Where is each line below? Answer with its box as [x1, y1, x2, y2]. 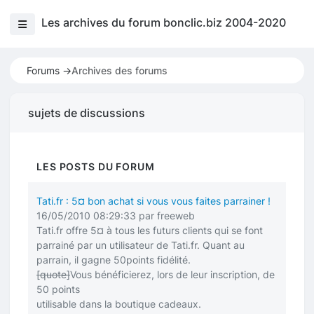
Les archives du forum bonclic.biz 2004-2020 [41, 15, 286, 30]
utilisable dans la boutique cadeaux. [36, 298, 201, 310]
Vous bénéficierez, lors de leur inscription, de [70, 268, 275, 280]
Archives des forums [71, 64, 168, 76]
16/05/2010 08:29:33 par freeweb [36, 210, 195, 221]
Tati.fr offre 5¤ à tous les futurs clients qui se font [36, 224, 263, 236]
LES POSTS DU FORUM [36, 161, 155, 172]
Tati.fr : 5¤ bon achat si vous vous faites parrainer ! [36, 195, 271, 207]
